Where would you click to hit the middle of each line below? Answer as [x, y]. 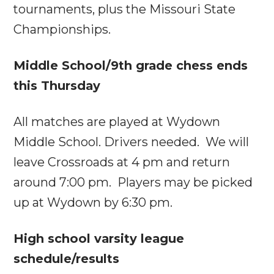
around [37, 182]
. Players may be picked [181, 182]
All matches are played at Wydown [117, 121]
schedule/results [67, 258]
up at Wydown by [68, 202]
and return [197, 162]
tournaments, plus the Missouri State [125, 9]
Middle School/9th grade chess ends [131, 65]
